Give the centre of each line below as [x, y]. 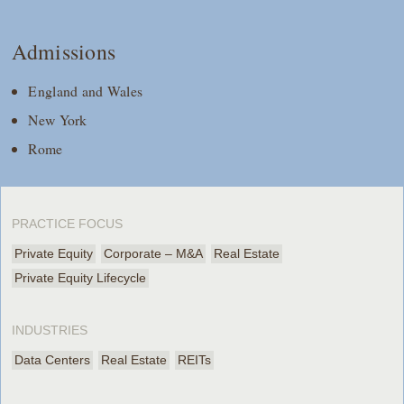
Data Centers [53, 359]
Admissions [64, 52]
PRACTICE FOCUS [68, 223]
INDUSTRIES [50, 330]
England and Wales [88, 90]
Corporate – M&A [154, 253]
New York [60, 119]
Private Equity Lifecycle [81, 277]
